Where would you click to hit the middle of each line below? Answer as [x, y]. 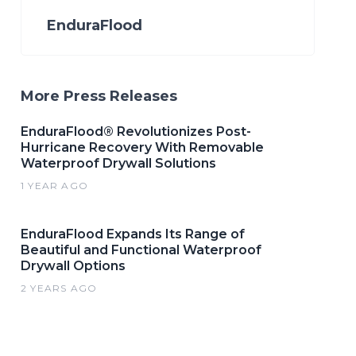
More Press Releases [99, 96]
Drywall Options [73, 266]
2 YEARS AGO [59, 288]
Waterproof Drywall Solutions [118, 163]
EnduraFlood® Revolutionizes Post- [136, 132]
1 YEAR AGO [54, 186]
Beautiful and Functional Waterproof [141, 250]
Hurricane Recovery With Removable [142, 147]
